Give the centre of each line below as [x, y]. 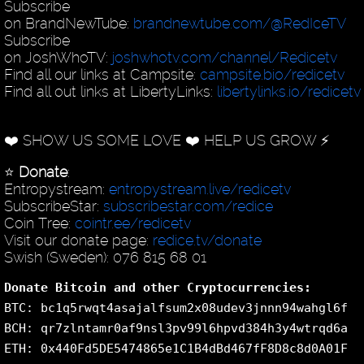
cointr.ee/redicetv [132, 223]
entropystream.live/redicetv [199, 189]
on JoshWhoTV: [58, 58]
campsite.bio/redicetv [272, 75]
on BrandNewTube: [68, 24]
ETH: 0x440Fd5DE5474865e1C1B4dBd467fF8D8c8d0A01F [175, 349]
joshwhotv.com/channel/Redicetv [224, 58]
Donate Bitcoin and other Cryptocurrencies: [157, 288]
